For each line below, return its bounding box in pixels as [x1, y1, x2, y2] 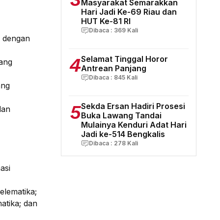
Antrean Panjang [81, 63, 146, 73]
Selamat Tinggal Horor [81, 54, 168, 64]
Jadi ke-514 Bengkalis [81, 129, 165, 139]
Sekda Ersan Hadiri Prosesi [81, 101, 185, 111]
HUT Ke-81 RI [81, 16, 131, 26]
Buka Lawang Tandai [81, 110, 162, 120]
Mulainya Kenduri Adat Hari [81, 119, 187, 130]
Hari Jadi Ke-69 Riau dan [81, 6, 177, 17]
